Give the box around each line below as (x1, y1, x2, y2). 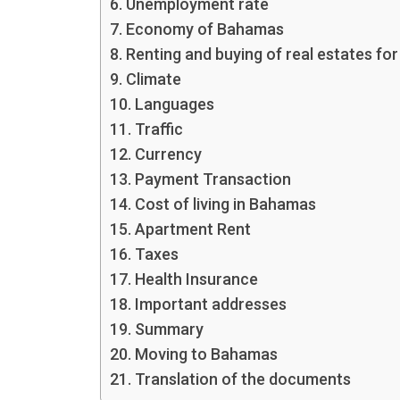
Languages (134, 94, 214, 113)
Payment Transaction (134, 169, 291, 188)
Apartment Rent (134, 219, 251, 238)
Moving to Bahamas (134, 344, 278, 363)
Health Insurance (134, 269, 265, 288)
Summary (134, 319, 204, 338)
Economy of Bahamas (125, 19, 284, 38)
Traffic (134, 119, 183, 138)
